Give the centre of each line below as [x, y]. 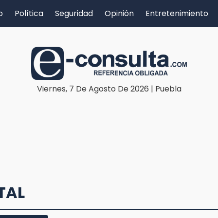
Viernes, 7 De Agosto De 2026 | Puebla [109, 89]
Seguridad [74, 13]
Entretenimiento [177, 13]
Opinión [119, 13]
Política [29, 13]
